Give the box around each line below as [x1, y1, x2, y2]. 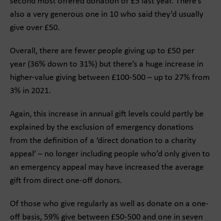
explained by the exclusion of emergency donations [10, 123, 193, 132]
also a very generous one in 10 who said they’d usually [10, 10, 203, 19]
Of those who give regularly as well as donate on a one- [10, 199, 209, 209]
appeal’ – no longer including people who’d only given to [10, 149, 210, 159]
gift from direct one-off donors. [10, 176, 122, 185]
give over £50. [10, 23, 60, 33]
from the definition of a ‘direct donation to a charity [10, 136, 196, 146]
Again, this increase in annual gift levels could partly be [10, 110, 204, 119]
